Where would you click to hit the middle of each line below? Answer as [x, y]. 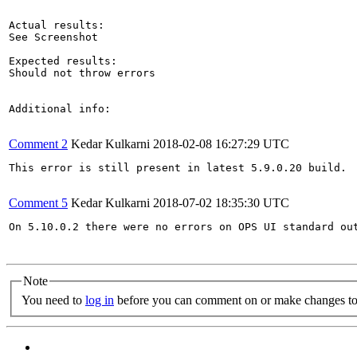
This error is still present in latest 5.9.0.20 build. [178, 168]
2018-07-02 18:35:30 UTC [221, 203]
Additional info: [60, 109]
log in [100, 300]
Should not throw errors [82, 73]
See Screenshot [53, 37]
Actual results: [57, 25]
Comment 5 [38, 203]
